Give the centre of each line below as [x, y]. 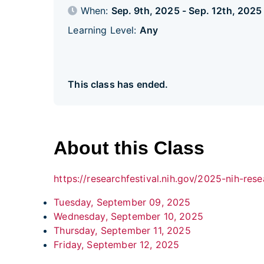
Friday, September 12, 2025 [117, 244]
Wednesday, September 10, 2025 [128, 216]
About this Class [129, 148]
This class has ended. [118, 84]
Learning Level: [104, 30]
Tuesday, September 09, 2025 [122, 202]
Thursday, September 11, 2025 [122, 230]
